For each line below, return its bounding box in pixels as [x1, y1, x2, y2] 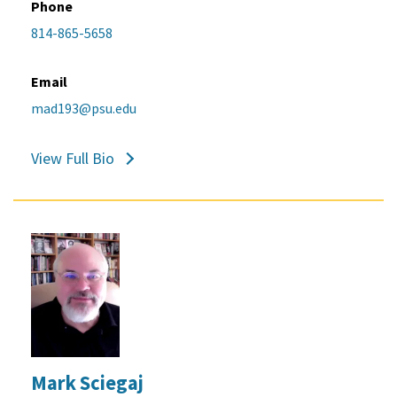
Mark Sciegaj [31, 370, 144, 395]
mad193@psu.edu [31, 98, 136, 117]
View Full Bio [31, 147, 114, 168]
